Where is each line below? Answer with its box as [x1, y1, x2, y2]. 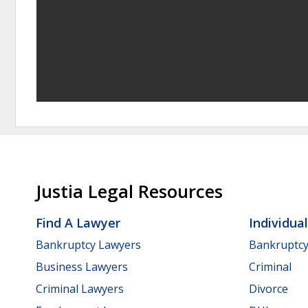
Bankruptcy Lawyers [36, 236, 141, 252]
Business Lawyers [36, 258, 128, 274]
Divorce [249, 280, 288, 296]
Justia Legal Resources [36, 179, 223, 204]
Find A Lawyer [36, 214, 120, 232]
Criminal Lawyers [36, 280, 124, 296]
